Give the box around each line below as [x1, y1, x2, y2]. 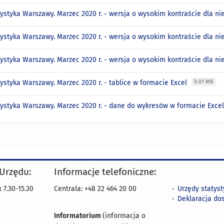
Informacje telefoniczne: [54, 166, 156, 178]
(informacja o [102, 211, 145, 220]
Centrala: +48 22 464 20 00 [54, 184, 136, 193]
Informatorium [54, 211, 102, 220]
